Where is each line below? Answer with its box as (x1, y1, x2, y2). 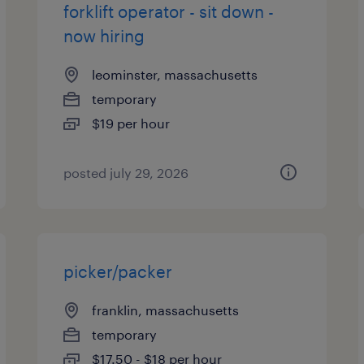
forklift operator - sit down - (63, 2, 275, 21)
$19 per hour (92, 115, 171, 131)
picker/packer (63, 262, 173, 281)
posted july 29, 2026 (63, 165, 189, 180)
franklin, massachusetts (92, 302, 240, 318)
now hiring (63, 26, 145, 45)
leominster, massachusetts (92, 67, 258, 82)
